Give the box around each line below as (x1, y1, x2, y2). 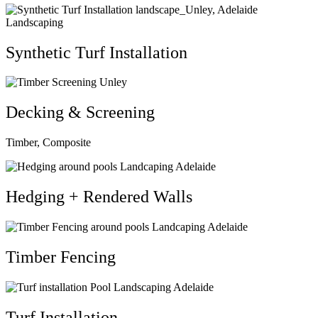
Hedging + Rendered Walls (6, 187, 192, 207)
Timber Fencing (6, 247, 116, 266)
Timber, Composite (6, 136, 91, 149)
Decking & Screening (6, 103, 155, 122)
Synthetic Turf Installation (6, 43, 187, 62)
